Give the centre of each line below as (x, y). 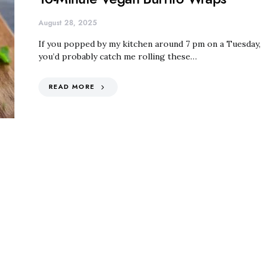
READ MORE (72, 86)
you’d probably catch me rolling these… (118, 56)
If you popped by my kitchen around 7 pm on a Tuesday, (150, 44)
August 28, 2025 (68, 23)
